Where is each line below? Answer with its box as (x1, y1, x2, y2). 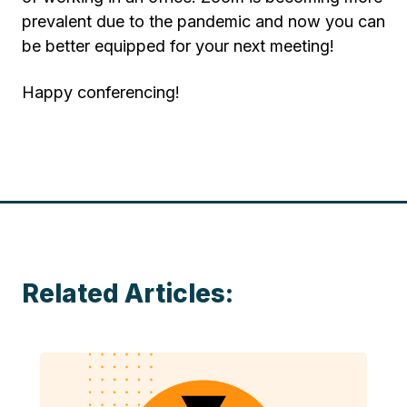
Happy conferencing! (22, 82, 180, 102)
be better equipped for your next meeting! (22, 35, 334, 55)
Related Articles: (22, 277, 233, 309)
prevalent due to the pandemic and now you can (22, 11, 385, 31)
